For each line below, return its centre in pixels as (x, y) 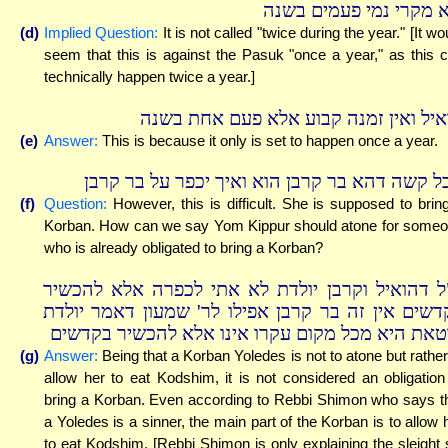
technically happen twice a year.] (149, 77)
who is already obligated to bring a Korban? (183, 248)
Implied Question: (101, 33)
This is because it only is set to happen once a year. (268, 140)
